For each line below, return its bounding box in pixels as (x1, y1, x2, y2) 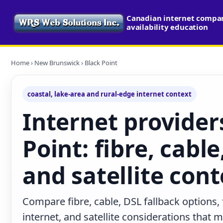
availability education (126, 22, 208, 32)
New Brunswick (34, 58, 80, 67)
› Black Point (80, 58, 117, 67)
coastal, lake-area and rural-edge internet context (27, 90, 192, 99)
